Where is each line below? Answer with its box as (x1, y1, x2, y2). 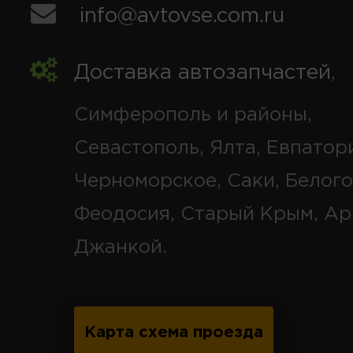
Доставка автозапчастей (74, 63, 331, 82)
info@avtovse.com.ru (80, 6, 284, 25)
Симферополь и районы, (74, 106, 312, 124)
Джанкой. (74, 238, 167, 256)
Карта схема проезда (84, 325, 263, 340)
